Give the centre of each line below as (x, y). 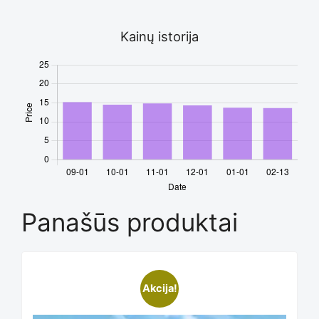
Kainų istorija (159, 37)
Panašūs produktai (130, 223)
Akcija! (159, 289)
